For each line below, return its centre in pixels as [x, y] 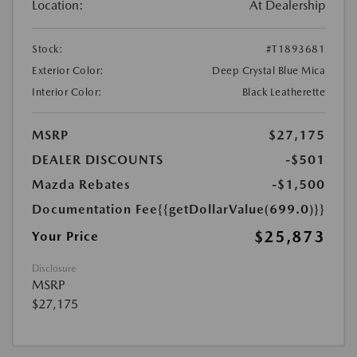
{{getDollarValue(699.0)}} [241, 210]
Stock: [47, 49]
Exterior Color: [68, 71]
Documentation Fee [95, 210]
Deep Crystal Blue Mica [269, 71]
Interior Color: [67, 92]
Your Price [65, 237]
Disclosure [54, 269]
